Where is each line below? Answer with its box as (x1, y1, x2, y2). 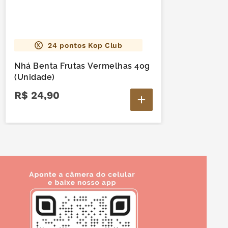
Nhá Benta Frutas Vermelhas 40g (14, 61, 150, 71)
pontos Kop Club (57, 41, 123, 50)
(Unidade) (14, 72, 55, 82)
